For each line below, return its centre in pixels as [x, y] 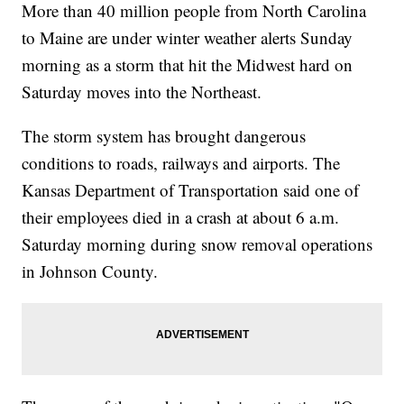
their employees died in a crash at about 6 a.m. [181, 217]
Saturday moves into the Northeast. [142, 92]
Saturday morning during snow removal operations [197, 244]
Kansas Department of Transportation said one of [191, 190]
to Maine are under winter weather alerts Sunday [188, 38]
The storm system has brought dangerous [164, 136]
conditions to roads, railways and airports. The [181, 163]
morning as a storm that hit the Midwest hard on [188, 65]
